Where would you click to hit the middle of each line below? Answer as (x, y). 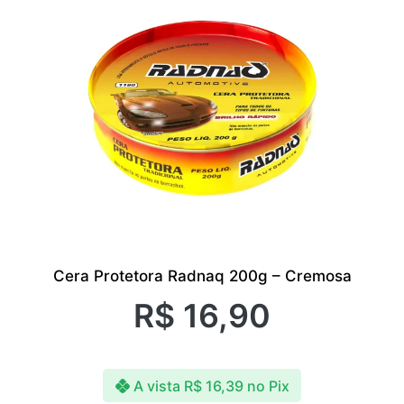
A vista (156, 386)
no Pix (268, 386)
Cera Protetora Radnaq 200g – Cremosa (202, 275)
